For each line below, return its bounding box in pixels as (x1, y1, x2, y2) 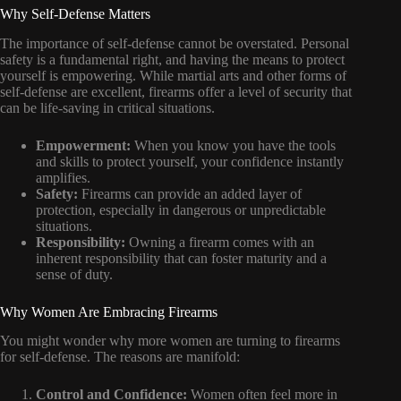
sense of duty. (36, 266, 113, 282)
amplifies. (36, 169, 90, 185)
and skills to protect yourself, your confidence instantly (36, 153, 344, 169)
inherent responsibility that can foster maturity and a (36, 250, 327, 266)
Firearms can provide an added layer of (78, 185, 302, 201)
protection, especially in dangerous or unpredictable (36, 201, 326, 218)
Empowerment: (36, 137, 131, 153)
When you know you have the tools (131, 137, 336, 153)
